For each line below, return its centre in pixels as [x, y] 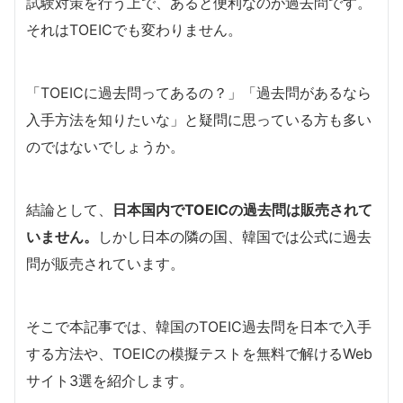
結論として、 [69, 209]
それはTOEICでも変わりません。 [134, 29]
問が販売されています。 [105, 263]
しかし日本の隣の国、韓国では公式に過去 [235, 236]
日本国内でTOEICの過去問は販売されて [242, 209]
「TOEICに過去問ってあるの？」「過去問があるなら [199, 92]
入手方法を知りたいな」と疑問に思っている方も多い [199, 119]
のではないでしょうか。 [105, 146]
